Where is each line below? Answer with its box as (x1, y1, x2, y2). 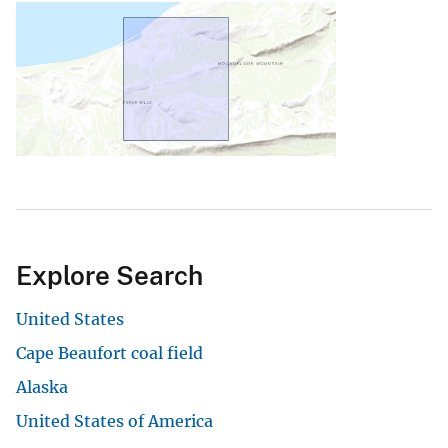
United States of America (16, 411, 213, 432)
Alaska (16, 377, 68, 398)
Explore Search (16, 260, 203, 292)
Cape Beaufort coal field (16, 343, 203, 364)
